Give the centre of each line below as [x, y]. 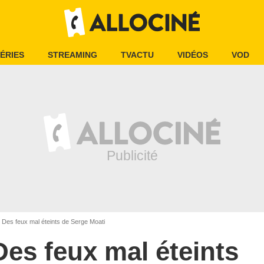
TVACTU [137, 55]
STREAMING [72, 55]
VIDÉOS [193, 55]
